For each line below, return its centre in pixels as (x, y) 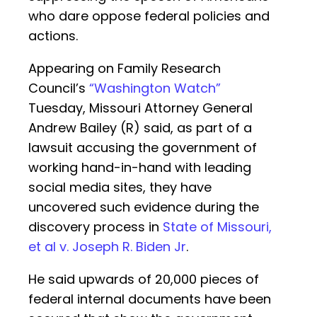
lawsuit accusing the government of (143, 148)
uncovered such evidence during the (144, 207)
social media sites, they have (120, 188)
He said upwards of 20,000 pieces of (144, 279)
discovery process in (96, 227)
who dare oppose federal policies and (149, 16)
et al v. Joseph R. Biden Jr (107, 247)
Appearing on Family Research (125, 69)
